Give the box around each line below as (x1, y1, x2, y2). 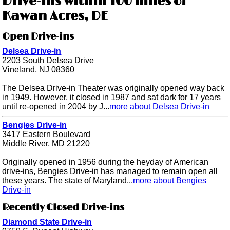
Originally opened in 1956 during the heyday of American (2, 158, 209, 167)
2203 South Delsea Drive (2, 56, 94, 65)
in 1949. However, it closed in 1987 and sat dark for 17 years (2, 93, 221, 102)
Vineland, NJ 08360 (2, 65, 75, 74)
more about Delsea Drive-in (109, 102, 210, 111)
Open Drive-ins (2, 31, 74, 43)
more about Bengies (133, 176, 207, 185)
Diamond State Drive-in (2, 217, 92, 226)
